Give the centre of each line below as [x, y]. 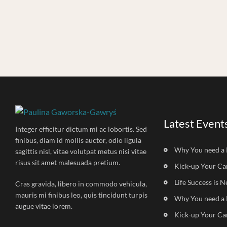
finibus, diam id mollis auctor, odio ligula [78, 140]
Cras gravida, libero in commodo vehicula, [81, 184]
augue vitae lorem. [44, 206]
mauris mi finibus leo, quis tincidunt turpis [81, 195]
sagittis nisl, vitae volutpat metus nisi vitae [81, 152]
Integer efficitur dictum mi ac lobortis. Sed [81, 129]
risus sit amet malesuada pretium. [68, 163]
